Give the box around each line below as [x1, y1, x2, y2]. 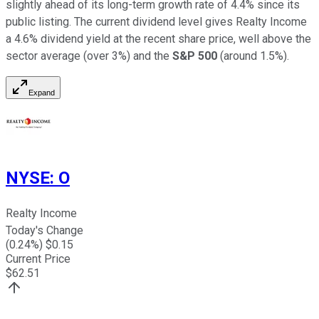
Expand [28, 88, 55, 98]
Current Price [6, 252, 70, 266]
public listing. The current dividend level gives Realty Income [6, 15, 307, 29]
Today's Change [6, 224, 83, 238]
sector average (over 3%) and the [6, 49, 172, 63]
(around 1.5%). [217, 49, 292, 63]
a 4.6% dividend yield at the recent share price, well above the [6, 32, 311, 46]
